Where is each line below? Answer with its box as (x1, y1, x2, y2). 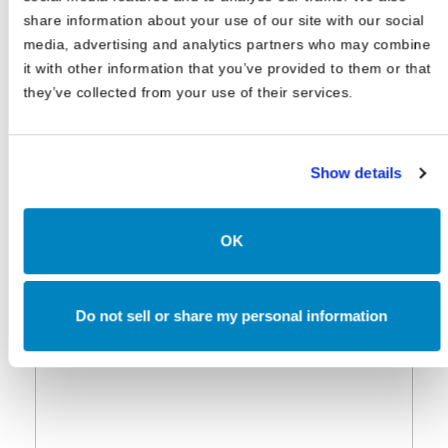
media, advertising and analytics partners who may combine (23, 35, 431, 52)
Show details (310, 164, 402, 182)
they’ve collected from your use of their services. (23, 83, 353, 100)
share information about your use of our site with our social (23, 11, 424, 28)
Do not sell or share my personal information (75, 307, 388, 325)
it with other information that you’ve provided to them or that (23, 59, 431, 76)
